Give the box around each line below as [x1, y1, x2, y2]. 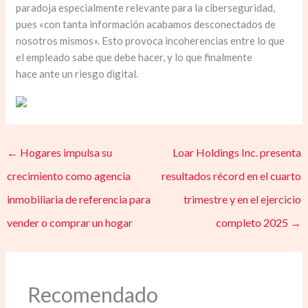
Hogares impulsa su [18, 146, 113, 159]
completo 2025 [215, 216, 290, 230]
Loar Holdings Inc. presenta [172, 146, 301, 159]
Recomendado [27, 281, 159, 307]
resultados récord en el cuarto [161, 169, 301, 183]
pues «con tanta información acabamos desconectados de [16, 18, 276, 31]
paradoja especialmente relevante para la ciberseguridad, [16, 1, 276, 14]
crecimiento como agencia [7, 169, 131, 183]
